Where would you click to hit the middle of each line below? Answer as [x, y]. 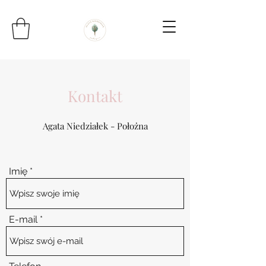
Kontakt [95, 96]
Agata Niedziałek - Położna [95, 126]
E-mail [23, 219]
